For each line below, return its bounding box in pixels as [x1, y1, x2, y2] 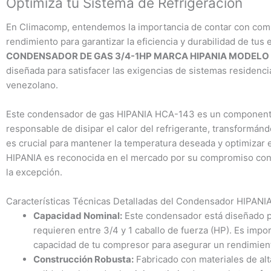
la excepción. [6, 166, 62, 178]
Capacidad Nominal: [33, 209, 122, 221]
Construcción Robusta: [33, 253, 134, 265]
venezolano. [6, 79, 58, 91]
